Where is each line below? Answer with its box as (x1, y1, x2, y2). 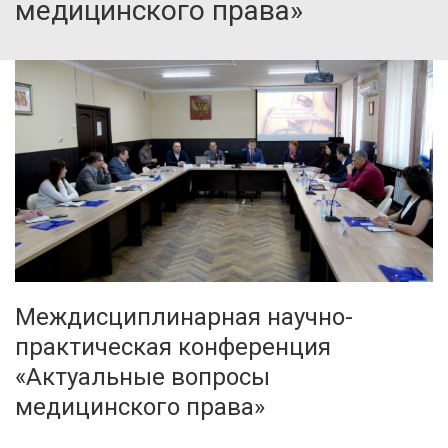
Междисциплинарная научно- (15, 303, 353, 332)
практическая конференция (15, 333, 331, 362)
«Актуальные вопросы (15, 363, 270, 392)
